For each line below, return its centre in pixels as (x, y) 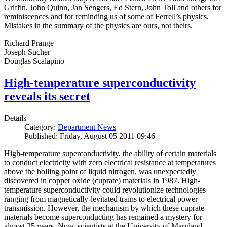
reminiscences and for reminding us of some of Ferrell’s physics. (106, 16)
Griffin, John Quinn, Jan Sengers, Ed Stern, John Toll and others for (113, 7)
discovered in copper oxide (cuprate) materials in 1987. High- (102, 180)
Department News (87, 127)
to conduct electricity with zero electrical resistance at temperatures (110, 162)
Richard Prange (29, 43)
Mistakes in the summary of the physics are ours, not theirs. (98, 25)
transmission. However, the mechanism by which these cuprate (104, 208)
